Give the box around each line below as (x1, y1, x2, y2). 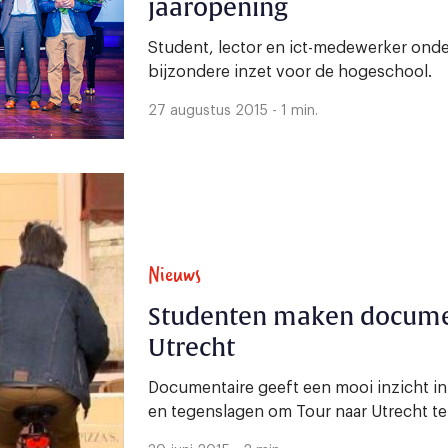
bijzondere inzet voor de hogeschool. (148, 64, 432, 81)
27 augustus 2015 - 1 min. (148, 104, 318, 119)
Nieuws (148, 256, 201, 292)
